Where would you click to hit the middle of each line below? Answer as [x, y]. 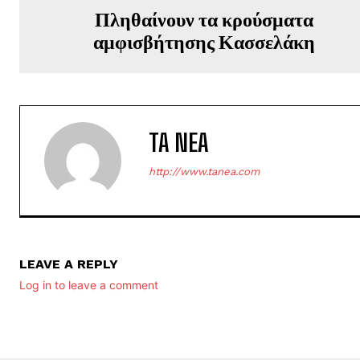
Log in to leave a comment [89, 284]
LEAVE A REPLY [69, 264]
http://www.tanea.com [204, 171]
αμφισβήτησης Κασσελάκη [205, 41]
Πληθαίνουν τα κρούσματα [205, 18]
